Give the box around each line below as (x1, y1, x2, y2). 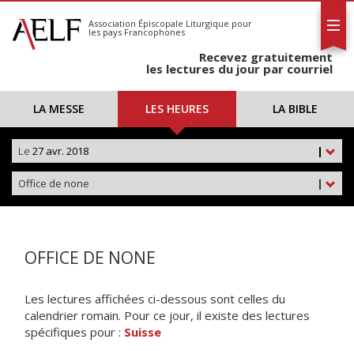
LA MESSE (33, 101, 85, 116)
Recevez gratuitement (199, 49, 333, 65)
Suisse (124, 324, 161, 340)
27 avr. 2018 (30, 144, 88, 158)
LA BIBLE (272, 101, 318, 116)
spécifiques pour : (24, 324, 124, 340)
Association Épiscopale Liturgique (88, 17, 229, 29)
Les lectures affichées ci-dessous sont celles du (24, 291, 285, 307)
